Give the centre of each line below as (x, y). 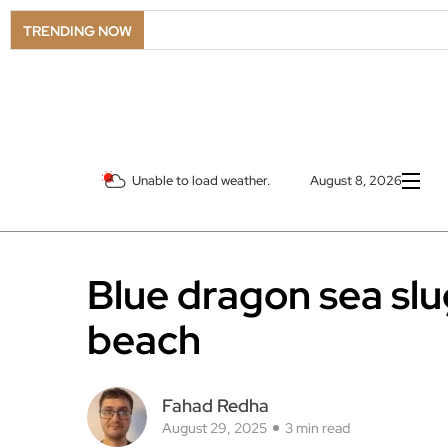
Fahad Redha (215, 406)
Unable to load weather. (201, 181)
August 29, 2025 (214, 428)
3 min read (317, 428)
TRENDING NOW (77, 31)
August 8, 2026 (356, 181)
